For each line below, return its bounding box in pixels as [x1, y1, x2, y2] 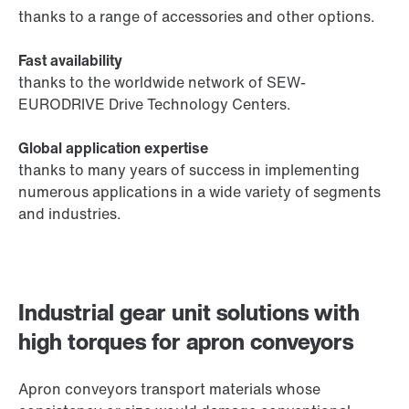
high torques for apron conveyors [18, 325, 353, 358]
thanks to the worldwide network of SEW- [18, 71, 306, 93]
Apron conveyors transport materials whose [18, 378, 320, 400]
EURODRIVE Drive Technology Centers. [18, 93, 291, 115]
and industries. [18, 203, 121, 225]
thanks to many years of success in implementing [18, 159, 360, 181]
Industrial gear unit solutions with [18, 296, 360, 329]
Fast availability [18, 49, 122, 71]
